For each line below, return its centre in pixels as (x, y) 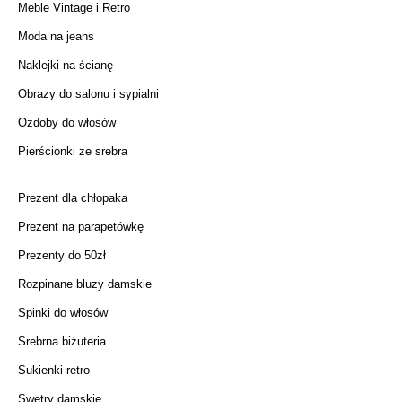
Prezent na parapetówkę (81, 226)
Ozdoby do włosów (67, 122)
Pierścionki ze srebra (73, 151)
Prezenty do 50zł (62, 255)
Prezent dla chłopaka (73, 197)
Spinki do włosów (63, 312)
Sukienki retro (54, 370)
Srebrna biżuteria (62, 341)
